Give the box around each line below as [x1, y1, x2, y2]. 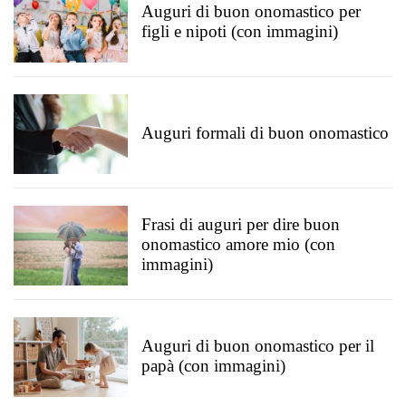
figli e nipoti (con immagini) [141, 22, 338, 41]
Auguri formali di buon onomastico [141, 123, 389, 142]
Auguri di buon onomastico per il [141, 336, 374, 355]
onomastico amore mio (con [141, 235, 335, 254]
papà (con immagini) [141, 356, 285, 375]
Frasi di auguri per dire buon [141, 215, 340, 234]
